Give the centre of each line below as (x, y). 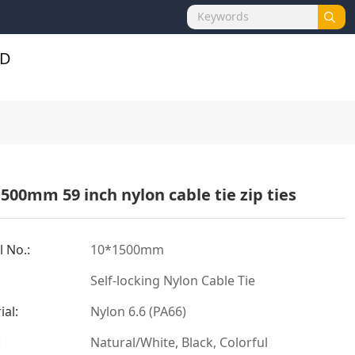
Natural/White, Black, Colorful (179, 342)
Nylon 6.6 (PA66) (138, 311)
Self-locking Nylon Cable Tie (173, 281)
